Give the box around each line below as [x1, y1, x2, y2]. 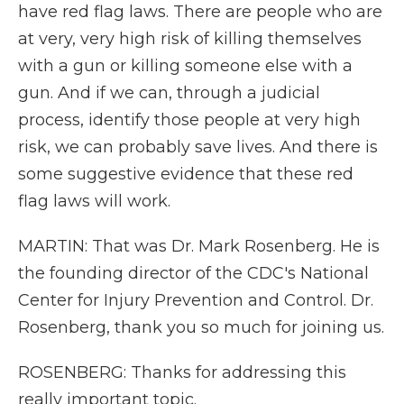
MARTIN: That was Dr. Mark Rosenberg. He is [18, 236, 380, 256]
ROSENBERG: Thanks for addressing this [18, 363, 346, 382]
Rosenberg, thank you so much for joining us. [18, 317, 384, 337]
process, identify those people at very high [18, 110, 361, 130]
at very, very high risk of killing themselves [18, 29, 362, 49]
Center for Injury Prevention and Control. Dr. [18, 290, 373, 310]
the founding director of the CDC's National [18, 263, 369, 283]
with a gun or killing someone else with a [18, 56, 353, 76]
